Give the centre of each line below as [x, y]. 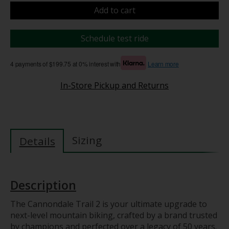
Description [43, 185]
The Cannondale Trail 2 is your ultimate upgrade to [109, 204]
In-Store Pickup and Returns [114, 86]
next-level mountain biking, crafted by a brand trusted [114, 215]
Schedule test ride [114, 39]
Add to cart [114, 10]
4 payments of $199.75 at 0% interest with [66, 64]
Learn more [163, 64]
